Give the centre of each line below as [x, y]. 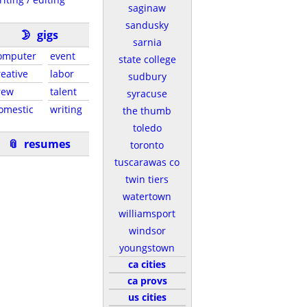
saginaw [147, 8]
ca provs [147, 281]
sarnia [147, 42]
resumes [47, 144]
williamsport [147, 213]
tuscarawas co [147, 162]
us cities [147, 297]
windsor [147, 231]
